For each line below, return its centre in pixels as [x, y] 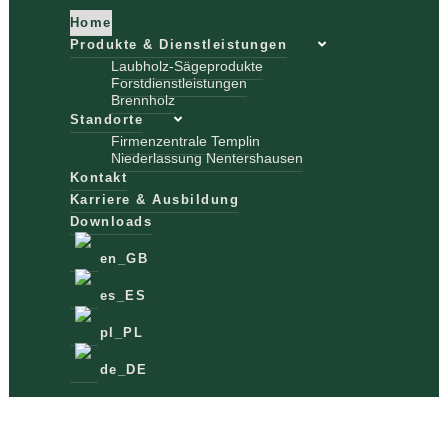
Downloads [111, 221]
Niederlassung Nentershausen [206, 158]
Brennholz [142, 100]
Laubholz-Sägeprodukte [186, 66]
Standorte [106, 119]
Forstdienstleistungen [178, 83]
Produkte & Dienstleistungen [178, 44]
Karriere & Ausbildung [154, 199]
